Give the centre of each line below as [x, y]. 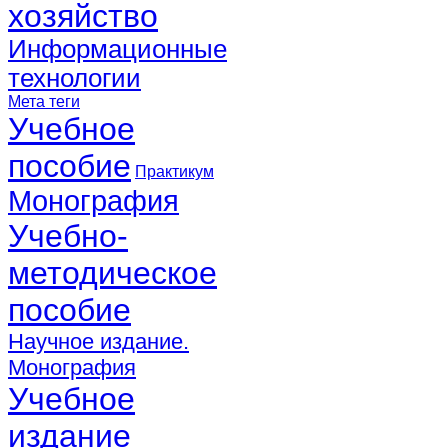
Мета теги [44, 101]
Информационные [117, 48]
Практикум [174, 171]
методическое [112, 272]
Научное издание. [98, 341]
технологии [74, 77]
